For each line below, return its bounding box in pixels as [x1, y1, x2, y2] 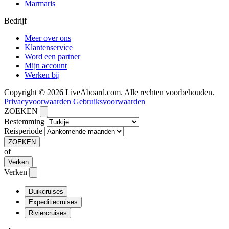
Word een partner [25, 52, 80, 61]
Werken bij [25, 71, 60, 79]
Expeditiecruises [29, 198, 78, 206]
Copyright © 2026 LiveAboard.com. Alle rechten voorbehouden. [4, 88, 214, 97]
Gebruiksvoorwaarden [73, 97, 145, 106]
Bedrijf [4, 16, 27, 25]
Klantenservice [25, 43, 73, 52]
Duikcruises [29, 188, 63, 195]
